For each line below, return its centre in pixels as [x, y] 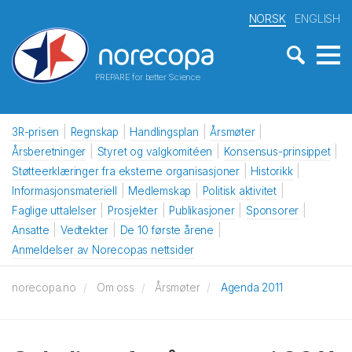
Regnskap [95, 132]
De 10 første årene [167, 230]
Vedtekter [85, 230]
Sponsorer [273, 211]
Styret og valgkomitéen [155, 152]
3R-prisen [36, 132]
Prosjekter [132, 211]
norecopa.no [44, 288]
